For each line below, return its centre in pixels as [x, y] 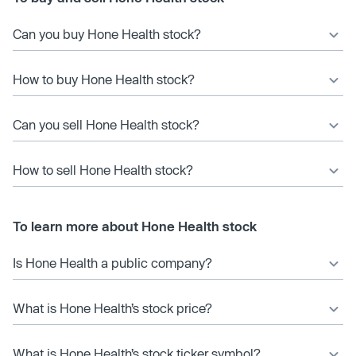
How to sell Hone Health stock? [103, 169]
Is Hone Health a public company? [112, 262]
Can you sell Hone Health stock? [106, 124]
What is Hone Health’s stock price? [112, 308]
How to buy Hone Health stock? [104, 79]
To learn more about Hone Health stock [135, 226]
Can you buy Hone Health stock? [107, 33]
